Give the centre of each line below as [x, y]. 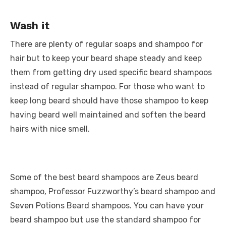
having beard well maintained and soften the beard [108, 115]
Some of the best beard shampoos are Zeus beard [104, 177]
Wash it [30, 25]
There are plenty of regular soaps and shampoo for [106, 44]
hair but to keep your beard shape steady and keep [106, 58]
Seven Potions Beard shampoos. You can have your [107, 206]
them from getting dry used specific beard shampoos [111, 72]
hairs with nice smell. [50, 129]
